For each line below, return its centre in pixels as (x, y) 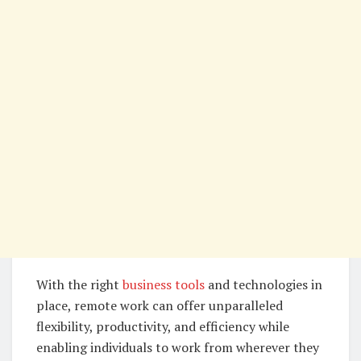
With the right (79, 285)
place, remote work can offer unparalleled (160, 306)
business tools (164, 285)
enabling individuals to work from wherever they (178, 348)
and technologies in (263, 285)
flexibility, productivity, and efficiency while (163, 327)
